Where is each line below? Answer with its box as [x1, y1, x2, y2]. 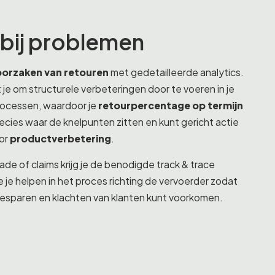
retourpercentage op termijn [98, 99, 243, 112]
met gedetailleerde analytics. [109, 66, 244, 79]
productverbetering [10, 132, 111, 145]
